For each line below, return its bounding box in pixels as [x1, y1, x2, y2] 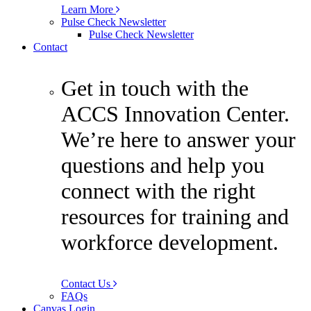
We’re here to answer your [61, 127, 296, 153]
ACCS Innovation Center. [61, 101, 289, 127]
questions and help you [61, 153, 264, 178]
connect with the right [61, 178, 255, 204]
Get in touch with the [61, 76, 249, 101]
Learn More [61, 3, 116, 16]
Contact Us [61, 278, 113, 290]
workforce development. [61, 230, 278, 255]
